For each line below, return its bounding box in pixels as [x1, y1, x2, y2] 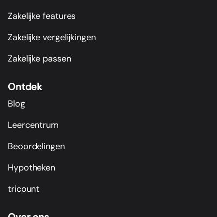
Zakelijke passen [8, 52, 71, 64]
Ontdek [8, 80, 43, 93]
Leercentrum [8, 119, 59, 131]
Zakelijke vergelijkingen [8, 31, 96, 43]
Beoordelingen [8, 140, 65, 152]
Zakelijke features [8, 10, 76, 22]
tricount [8, 183, 40, 195]
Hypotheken [8, 161, 56, 173]
